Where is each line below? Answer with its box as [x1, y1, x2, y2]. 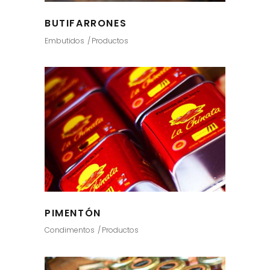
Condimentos [45, 225, 95, 236]
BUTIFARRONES [45, 16, 127, 31]
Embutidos [45, 35, 84, 46]
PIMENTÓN [45, 206, 101, 220]
